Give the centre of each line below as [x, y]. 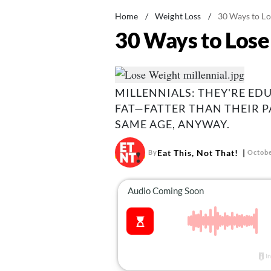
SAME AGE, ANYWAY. [172, 124]
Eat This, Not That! [198, 152]
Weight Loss [178, 16]
